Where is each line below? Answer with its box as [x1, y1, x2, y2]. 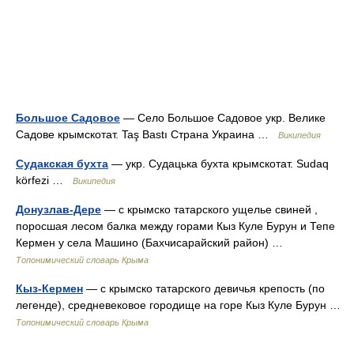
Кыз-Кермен [16, 282, 83, 295]
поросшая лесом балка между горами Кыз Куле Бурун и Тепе [16, 220, 335, 232]
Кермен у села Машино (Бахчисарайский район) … [16, 236, 289, 249]
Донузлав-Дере [16, 203, 101, 216]
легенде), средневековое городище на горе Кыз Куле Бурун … [16, 299, 347, 311]
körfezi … [16, 174, 73, 186]
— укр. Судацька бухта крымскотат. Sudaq [108, 157, 329, 170]
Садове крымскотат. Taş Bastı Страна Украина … [16, 128, 278, 141]
